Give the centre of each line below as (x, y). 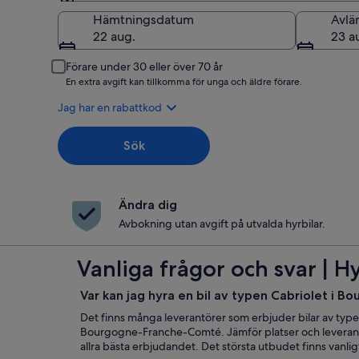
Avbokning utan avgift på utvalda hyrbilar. (222, 224)
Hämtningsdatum (143, 20)
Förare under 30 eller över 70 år (144, 67)
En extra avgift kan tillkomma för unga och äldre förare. (184, 82)
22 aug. (114, 36)
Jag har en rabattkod (110, 107)
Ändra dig (148, 205)
